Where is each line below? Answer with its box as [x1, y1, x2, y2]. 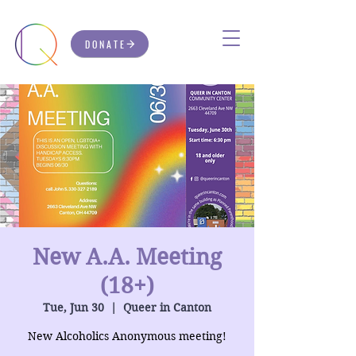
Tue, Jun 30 [43, 300, 104, 315]
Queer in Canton [123, 300, 211, 315]
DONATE [84, 37, 126, 51]
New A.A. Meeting [33, 244, 222, 270]
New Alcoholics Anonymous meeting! [28, 329, 226, 343]
